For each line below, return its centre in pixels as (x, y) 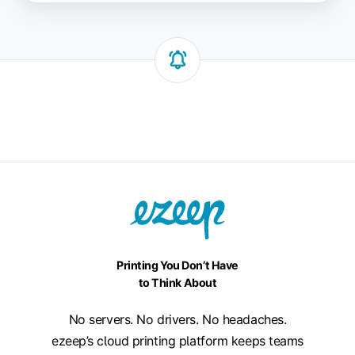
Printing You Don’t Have (177, 265)
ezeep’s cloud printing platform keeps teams (177, 340)
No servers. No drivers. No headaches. (177, 319)
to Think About (177, 282)
